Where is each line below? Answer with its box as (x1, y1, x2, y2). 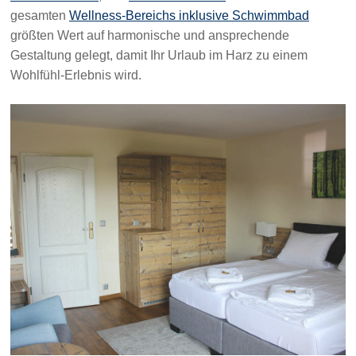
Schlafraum (240, 307, 305, 321)
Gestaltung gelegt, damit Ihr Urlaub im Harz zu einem (10, 48, 308, 62)
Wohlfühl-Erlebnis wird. (10, 68, 145, 82)
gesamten (10, 8, 69, 22)
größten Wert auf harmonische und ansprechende (10, 28, 289, 42)
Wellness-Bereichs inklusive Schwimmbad (69, 8, 309, 22)
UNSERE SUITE (240, 285, 336, 299)
